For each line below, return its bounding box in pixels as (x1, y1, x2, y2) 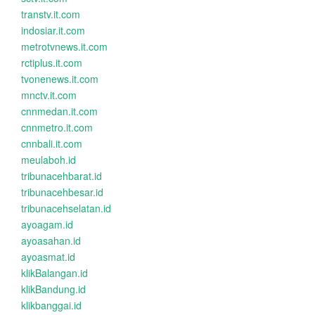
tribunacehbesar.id (21, 185, 103, 199)
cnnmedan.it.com (21, 104, 98, 118)
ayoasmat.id (21, 250, 75, 264)
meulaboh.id (21, 153, 76, 167)
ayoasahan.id (21, 233, 81, 247)
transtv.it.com (21, 7, 80, 21)
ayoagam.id (21, 217, 73, 231)
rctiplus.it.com (21, 56, 82, 70)
